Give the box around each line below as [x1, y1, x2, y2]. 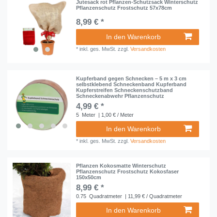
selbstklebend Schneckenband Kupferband [76, 81, 187, 87]
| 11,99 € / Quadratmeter [124, 193, 183, 200]
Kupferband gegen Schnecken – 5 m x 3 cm [76, 75, 187, 81]
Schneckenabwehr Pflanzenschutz [76, 93, 165, 99]
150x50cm [76, 174, 102, 181]
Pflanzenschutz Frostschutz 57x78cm [76, 5, 172, 11]
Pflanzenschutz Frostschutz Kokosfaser [76, 169, 179, 175]
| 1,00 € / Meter [97, 111, 134, 118]
